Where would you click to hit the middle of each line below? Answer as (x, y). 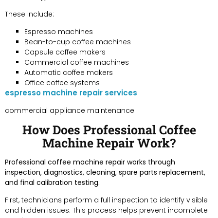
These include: (29, 14)
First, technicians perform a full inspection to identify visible (106, 200)
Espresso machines (59, 31)
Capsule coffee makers (65, 52)
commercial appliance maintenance (70, 110)
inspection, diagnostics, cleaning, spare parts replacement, (105, 172)
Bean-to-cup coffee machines (78, 42)
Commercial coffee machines (77, 62)
